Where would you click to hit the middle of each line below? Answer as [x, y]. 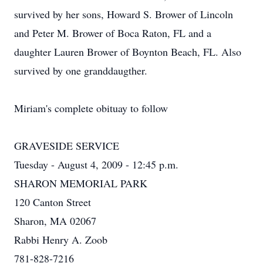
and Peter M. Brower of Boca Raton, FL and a [113, 33]
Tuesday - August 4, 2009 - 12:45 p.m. [96, 164]
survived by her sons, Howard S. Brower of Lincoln [124, 14]
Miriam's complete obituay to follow [91, 108]
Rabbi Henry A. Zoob [61, 240]
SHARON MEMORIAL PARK [81, 183]
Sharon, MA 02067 [55, 221]
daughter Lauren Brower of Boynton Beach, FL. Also [128, 52]
